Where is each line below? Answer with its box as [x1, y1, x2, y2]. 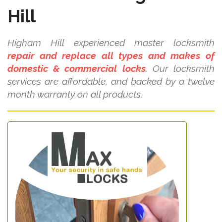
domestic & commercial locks [7, 63, 146, 74]
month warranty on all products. [7, 89, 143, 100]
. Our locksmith [145, 63, 215, 74]
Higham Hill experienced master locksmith [7, 37, 215, 48]
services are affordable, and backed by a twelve [7, 76, 215, 87]
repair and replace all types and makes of [7, 50, 215, 61]
